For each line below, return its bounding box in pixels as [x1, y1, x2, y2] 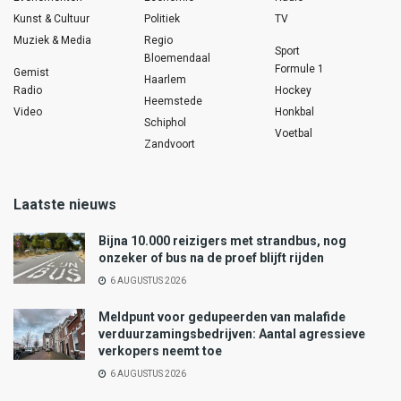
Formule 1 [275, 63, 324, 76]
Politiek [144, 13, 180, 26]
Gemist [13, 66, 49, 80]
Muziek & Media [13, 34, 91, 47]
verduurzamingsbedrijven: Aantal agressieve [98, 327, 365, 342]
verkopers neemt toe [98, 344, 222, 359]
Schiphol [144, 116, 186, 130]
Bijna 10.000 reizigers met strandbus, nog [98, 234, 346, 249]
